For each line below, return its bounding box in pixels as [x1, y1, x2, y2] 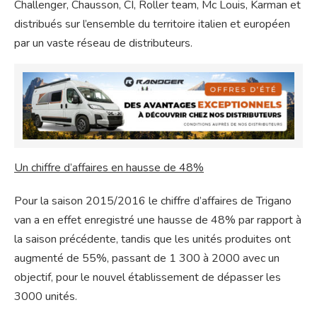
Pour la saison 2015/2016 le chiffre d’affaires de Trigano [14, 193, 292, 209]
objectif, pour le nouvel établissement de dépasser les [14, 270, 281, 286]
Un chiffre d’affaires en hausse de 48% [14, 160, 204, 176]
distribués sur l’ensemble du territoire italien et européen [14, 16, 290, 32]
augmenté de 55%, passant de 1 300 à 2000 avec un [14, 250, 279, 267]
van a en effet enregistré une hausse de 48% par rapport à [14, 212, 301, 229]
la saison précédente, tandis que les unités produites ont [14, 231, 291, 248]
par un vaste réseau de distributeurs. [14, 35, 192, 51]
